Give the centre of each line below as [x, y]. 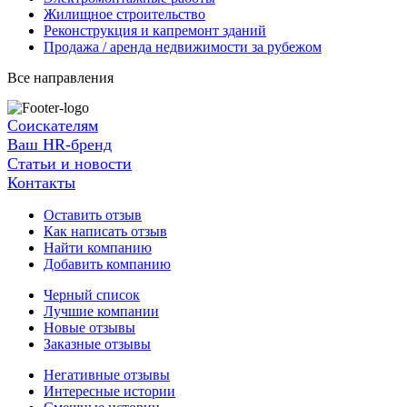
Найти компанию [98, 248]
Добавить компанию [107, 264]
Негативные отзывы [107, 375]
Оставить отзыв [93, 215]
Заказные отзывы [97, 344]
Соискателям [53, 126]
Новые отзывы [89, 328]
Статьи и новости [69, 164]
